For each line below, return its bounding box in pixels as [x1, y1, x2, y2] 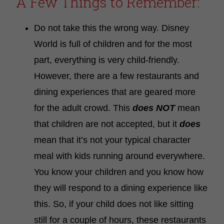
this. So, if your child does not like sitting [34, 199, 193, 209]
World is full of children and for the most [34, 39, 192, 49]
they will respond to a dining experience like [34, 183, 207, 193]
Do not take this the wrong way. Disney [34, 23, 189, 33]
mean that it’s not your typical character [34, 135, 190, 145]
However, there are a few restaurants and [34, 71, 199, 81]
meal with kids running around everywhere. [34, 151, 205, 161]
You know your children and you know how [34, 167, 203, 177]
